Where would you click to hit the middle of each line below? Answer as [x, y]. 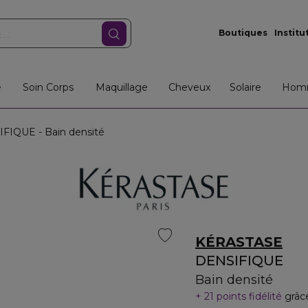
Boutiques [243, 33]
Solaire [246, 87]
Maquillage [121, 87]
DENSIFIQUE [239, 261]
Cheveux [189, 87]
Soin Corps [48, 87]
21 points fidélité [243, 296]
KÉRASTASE [239, 242]
